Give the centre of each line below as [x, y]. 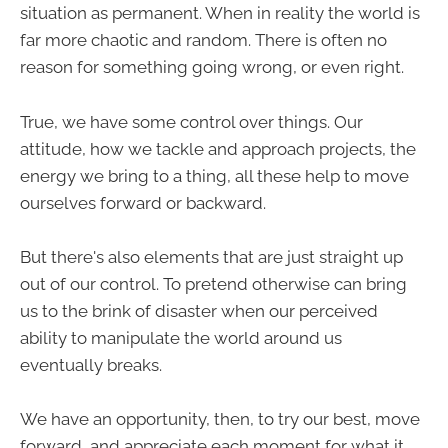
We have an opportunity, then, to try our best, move [220, 419]
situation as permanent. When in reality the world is [220, 13]
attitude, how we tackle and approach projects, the [218, 148]
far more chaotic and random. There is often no [203, 40]
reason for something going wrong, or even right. [212, 67]
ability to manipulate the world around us [181, 337]
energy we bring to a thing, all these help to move [214, 175]
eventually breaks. [91, 364]
